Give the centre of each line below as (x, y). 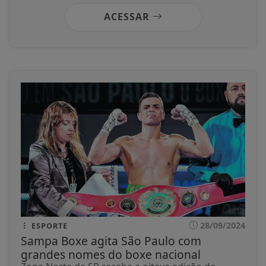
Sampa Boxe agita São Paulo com (111, 240)
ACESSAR (128, 16)
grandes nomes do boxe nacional (111, 254)
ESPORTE (48, 225)
